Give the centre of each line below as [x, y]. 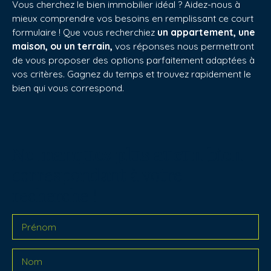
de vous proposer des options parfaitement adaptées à [133, 60]
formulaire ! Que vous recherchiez [85, 32]
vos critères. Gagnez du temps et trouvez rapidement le [132, 74]
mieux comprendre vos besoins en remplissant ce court [133, 18]
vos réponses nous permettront [183, 46]
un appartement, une [206, 32]
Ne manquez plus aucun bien [127, 154]
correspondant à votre [97, 175]
